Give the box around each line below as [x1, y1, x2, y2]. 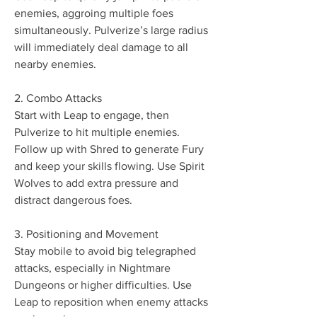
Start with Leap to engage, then [14, 109, 169, 121]
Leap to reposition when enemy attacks [14, 296, 208, 308]
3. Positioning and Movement [14, 228, 158, 240]
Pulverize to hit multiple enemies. [14, 126, 180, 138]
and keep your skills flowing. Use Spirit [14, 160, 204, 172]
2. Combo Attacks [14, 92, 102, 104]
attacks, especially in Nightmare [14, 262, 171, 274]
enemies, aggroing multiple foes [14, 7, 173, 19]
